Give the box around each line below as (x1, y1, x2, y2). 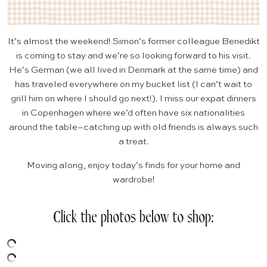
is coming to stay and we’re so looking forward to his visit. (16, 51, 251, 61)
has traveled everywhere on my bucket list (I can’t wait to (15, 80, 252, 89)
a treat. (118, 137, 149, 147)
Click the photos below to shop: (53, 209, 214, 228)
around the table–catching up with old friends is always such (9, 123, 258, 132)
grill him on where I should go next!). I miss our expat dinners (11, 94, 256, 104)
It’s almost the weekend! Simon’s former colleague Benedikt (7, 37, 260, 46)
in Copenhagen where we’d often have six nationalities (22, 108, 245, 118)
